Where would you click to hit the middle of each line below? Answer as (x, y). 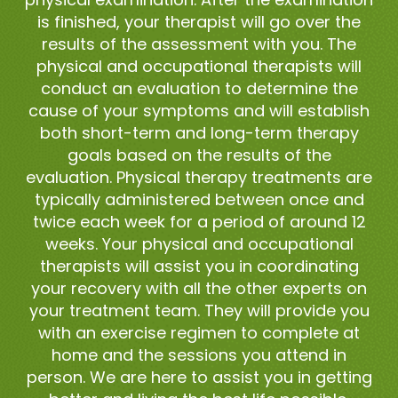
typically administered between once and (199, 199)
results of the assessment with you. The (199, 44)
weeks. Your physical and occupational (199, 243)
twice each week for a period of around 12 (199, 221)
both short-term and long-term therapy (199, 132)
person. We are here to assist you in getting (199, 377)
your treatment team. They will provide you (199, 310)
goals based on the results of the (199, 155)
